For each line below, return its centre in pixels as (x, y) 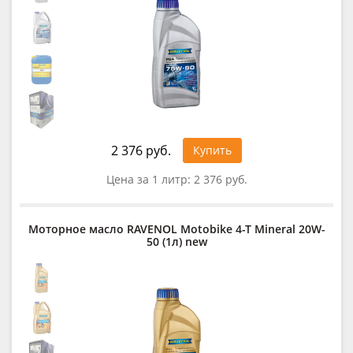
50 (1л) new (176, 241)
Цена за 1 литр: (150, 179)
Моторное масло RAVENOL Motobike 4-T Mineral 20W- (176, 229)
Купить (212, 150)
